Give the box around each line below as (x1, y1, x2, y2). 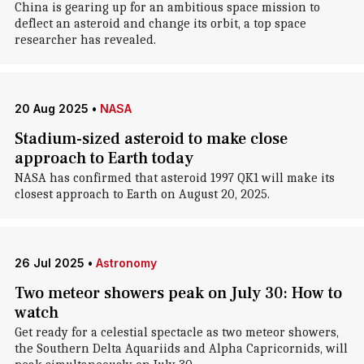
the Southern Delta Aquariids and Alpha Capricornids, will (14, 341, 348, 356)
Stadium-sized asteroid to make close (14, 128, 288, 149)
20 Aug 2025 (14, 102, 89, 115)
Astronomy (95, 256, 157, 270)
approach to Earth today (14, 148, 193, 169)
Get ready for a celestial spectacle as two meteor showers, (14, 325, 339, 340)
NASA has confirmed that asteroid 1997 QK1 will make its (14, 171, 335, 185)
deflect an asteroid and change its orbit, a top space (14, 16, 306, 31)
